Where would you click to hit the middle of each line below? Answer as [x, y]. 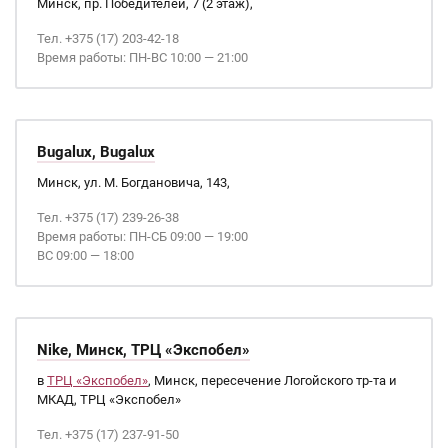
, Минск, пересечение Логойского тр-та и [272, 380]
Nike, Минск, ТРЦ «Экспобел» [143, 350]
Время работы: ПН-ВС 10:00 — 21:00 [142, 57]
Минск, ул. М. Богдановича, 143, [133, 182]
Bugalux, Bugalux [96, 152]
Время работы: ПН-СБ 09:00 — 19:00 [142, 236]
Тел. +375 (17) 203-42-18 [108, 38]
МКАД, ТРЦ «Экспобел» [109, 399]
